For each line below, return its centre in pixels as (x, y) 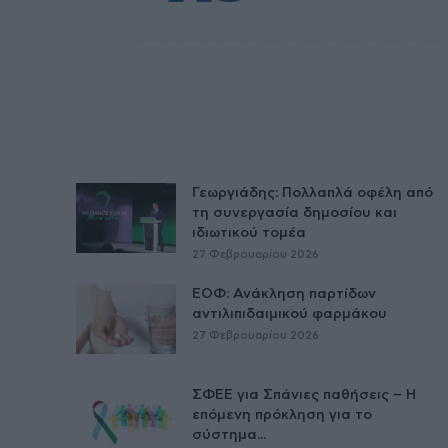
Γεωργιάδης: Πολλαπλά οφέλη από (312, 192)
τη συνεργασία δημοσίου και (294, 212)
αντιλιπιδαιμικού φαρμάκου (289, 313)
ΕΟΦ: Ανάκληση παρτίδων (284, 293)
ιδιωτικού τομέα (249, 232)
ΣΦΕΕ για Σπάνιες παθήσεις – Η (304, 394)
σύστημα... (229, 434)
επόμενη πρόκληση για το (282, 414)
